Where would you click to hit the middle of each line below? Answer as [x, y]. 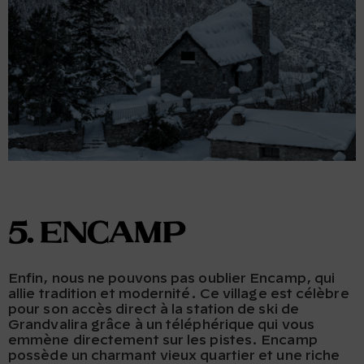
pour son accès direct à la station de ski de [154, 309]
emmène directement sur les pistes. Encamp [163, 340]
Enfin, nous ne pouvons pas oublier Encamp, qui [172, 278]
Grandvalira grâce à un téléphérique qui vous [161, 325]
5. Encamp [97, 234]
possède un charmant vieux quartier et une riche [174, 355]
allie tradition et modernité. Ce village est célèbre [179, 294]
